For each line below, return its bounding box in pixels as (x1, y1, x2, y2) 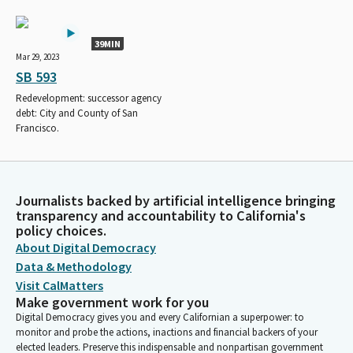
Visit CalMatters (16, 277, 103, 293)
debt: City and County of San (16, 106, 138, 120)
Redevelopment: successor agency (16, 91, 162, 105)
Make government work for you (16, 293, 209, 311)
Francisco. (16, 121, 59, 135)
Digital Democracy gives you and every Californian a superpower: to (16, 310, 304, 324)
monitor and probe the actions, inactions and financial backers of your (16, 325, 318, 339)
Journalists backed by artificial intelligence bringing (16, 191, 336, 210)
